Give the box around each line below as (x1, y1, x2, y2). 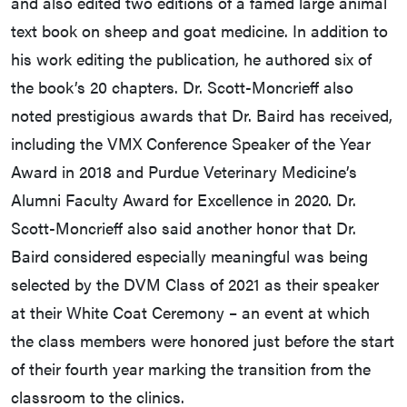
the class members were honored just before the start (11, 329, 394, 352)
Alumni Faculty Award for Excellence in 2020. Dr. (11, 188, 356, 212)
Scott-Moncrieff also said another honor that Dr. (11, 216, 356, 240)
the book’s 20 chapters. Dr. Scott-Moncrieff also (11, 75, 353, 99)
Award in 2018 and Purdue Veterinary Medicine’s (11, 160, 357, 184)
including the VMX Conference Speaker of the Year (11, 132, 371, 155)
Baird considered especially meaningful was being (11, 244, 368, 268)
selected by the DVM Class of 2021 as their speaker (11, 273, 379, 296)
